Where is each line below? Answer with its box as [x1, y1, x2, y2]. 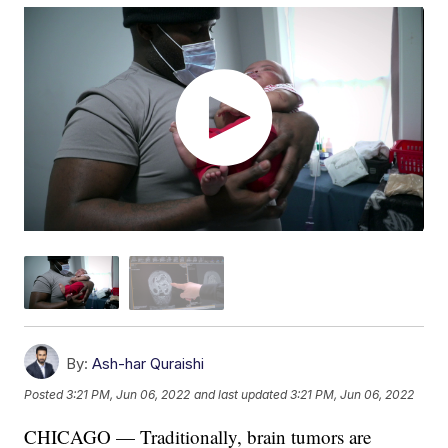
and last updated [194, 387, 288, 403]
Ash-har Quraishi [92, 353, 205, 373]
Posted [24, 387, 67, 403]
